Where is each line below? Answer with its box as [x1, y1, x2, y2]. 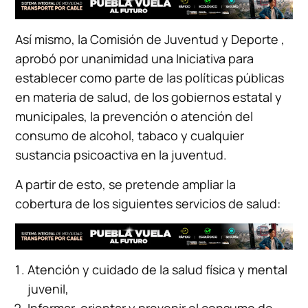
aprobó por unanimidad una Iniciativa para [15, 49, 254, 67]
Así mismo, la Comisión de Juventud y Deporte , [15, 30, 285, 47]
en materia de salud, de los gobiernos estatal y [15, 88, 283, 105]
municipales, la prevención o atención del [15, 107, 254, 124]
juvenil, [27, 280, 69, 297]
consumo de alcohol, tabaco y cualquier [15, 126, 245, 144]
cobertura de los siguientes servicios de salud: [15, 195, 281, 212]
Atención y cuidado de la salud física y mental [27, 261, 288, 278]
